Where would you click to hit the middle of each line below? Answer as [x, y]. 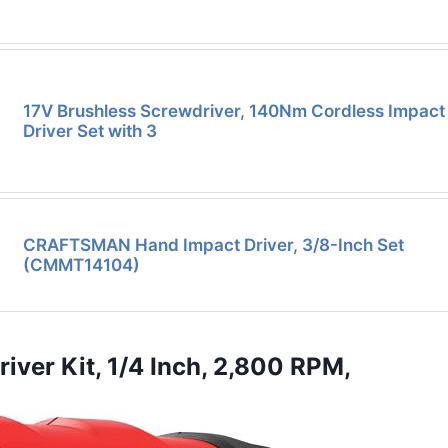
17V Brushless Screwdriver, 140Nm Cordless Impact [234, 110]
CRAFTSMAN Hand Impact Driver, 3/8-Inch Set [213, 244]
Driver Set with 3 [90, 130]
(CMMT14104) [81, 264]
